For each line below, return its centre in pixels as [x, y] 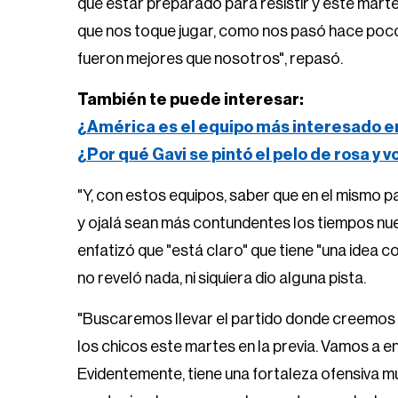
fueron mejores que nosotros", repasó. [210, 59]
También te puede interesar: [191, 99]
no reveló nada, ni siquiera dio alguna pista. [222, 278]
